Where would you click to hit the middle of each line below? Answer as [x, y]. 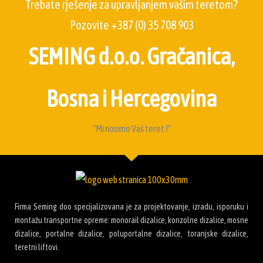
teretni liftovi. [37, 247]
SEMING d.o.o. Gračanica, [131, 56]
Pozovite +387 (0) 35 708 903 [131, 25]
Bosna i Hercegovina [131, 99]
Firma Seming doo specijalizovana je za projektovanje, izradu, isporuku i [131, 206]
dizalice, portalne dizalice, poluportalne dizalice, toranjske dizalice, [131, 233]
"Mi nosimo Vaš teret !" [131, 129]
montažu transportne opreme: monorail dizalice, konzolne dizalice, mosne [131, 220]
